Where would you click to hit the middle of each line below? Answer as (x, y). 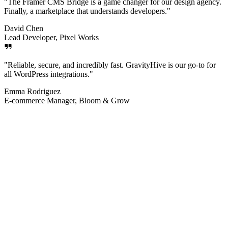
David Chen (24, 28)
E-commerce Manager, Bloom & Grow (67, 101)
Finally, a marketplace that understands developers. (85, 11)
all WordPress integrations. (47, 74)
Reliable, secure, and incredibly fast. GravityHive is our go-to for (112, 65)
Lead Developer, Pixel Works (51, 38)
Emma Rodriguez (32, 92)
